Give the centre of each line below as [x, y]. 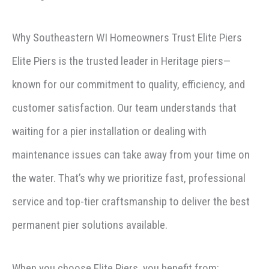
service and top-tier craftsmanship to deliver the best [131, 202]
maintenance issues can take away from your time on [131, 155]
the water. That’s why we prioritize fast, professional [129, 178]
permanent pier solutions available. [90, 225]
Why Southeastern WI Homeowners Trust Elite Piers [127, 38]
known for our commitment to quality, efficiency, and [128, 85]
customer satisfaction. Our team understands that [124, 108]
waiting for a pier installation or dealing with [109, 131]
